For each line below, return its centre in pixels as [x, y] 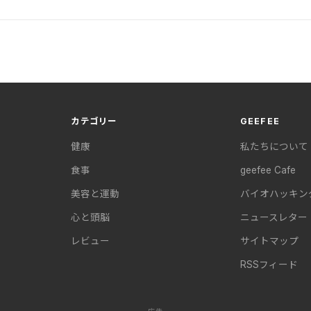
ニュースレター [274, 218]
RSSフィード [269, 265]
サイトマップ [269, 241]
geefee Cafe [268, 170]
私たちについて [274, 147]
